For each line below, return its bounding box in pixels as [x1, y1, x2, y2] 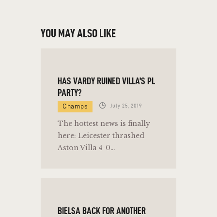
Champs [62, 102, 88, 110]
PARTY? [58, 87, 82, 98]
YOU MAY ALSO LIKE [41, 27, 116, 40]
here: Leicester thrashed [58, 131, 144, 140]
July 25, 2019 [110, 103, 142, 109]
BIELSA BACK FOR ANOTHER [58, 205, 146, 216]
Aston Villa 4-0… [58, 143, 115, 152]
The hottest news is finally [58, 119, 150, 128]
